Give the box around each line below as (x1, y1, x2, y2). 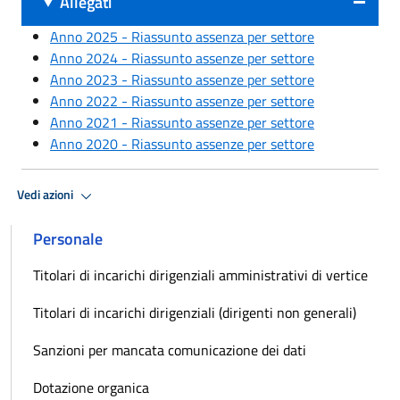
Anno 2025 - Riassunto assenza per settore (50, 25, 314, 47)
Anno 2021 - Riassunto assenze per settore (50, 111, 314, 133)
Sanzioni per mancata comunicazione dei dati (33, 338, 306, 361)
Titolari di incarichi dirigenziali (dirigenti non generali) (33, 301, 356, 323)
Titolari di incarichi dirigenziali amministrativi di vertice (33, 263, 368, 286)
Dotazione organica (33, 376, 149, 398)
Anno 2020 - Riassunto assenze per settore (50, 132, 314, 154)
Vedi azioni (17, 185, 76, 205)
